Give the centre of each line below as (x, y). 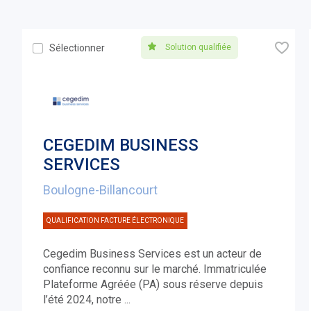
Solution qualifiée (197, 48)
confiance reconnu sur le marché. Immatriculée (155, 269)
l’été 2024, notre (84, 300)
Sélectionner (77, 48)
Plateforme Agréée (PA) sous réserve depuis (153, 285)
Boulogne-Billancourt (101, 190)
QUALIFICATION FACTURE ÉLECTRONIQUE (116, 221)
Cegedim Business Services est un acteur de (153, 254)
